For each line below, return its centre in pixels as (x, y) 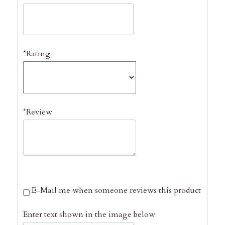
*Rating (37, 54)
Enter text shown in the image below (89, 215)
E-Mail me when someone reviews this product (117, 191)
